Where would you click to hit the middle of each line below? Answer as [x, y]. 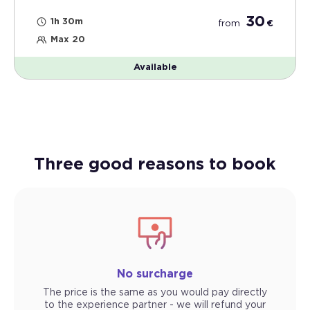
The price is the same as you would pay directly [155, 293]
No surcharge [155, 274]
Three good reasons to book [155, 165]
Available [155, 68]
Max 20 [68, 40]
